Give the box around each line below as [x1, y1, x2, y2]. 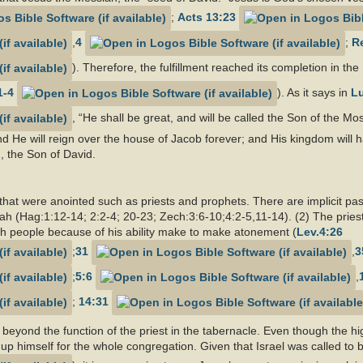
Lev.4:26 [297, 225, 343, 238]
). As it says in [277, 86, 351, 100]
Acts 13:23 [177, 11, 236, 24]
